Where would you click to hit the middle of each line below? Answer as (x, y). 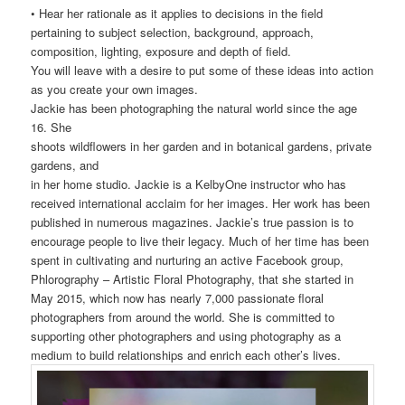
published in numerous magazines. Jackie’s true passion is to (193, 221)
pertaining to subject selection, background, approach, (173, 32)
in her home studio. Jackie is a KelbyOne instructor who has (189, 184)
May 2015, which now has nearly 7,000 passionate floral (178, 297)
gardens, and (65, 165)
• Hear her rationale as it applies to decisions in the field (177, 13)
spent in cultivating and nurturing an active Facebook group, (188, 259)
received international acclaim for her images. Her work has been (201, 202)
